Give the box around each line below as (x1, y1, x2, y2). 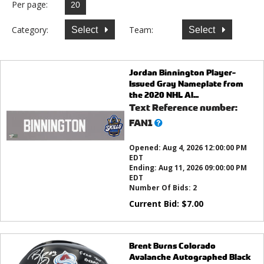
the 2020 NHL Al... (128, 89, 199, 101)
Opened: (128, 143, 163, 153)
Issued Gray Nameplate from (128, 78, 243, 90)
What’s (153, 116, 186, 129)
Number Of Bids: (128, 183, 193, 193)
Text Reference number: (128, 101, 237, 114)
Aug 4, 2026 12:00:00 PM (162, 143, 247, 153)
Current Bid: (128, 198, 181, 210)
